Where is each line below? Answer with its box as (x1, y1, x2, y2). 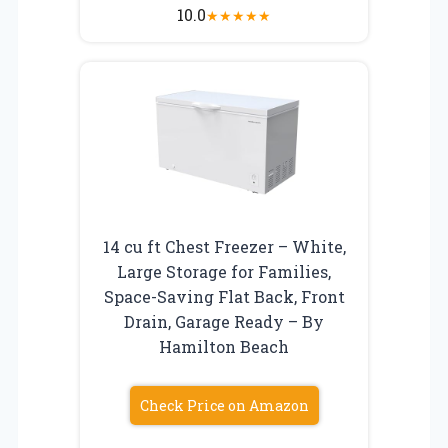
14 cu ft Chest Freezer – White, (102, 235, 346, 257)
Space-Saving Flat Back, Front (103, 285, 345, 307)
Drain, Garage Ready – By (124, 310, 324, 332)
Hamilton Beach (159, 335, 289, 357)
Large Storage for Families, (117, 260, 331, 282)
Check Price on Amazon (139, 395, 309, 415)
